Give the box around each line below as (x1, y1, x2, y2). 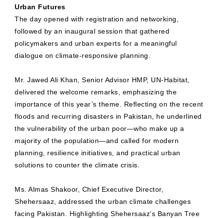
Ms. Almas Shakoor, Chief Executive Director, (15, 185, 163, 194)
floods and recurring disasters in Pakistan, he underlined (15, 112, 202, 121)
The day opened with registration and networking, (15, 15, 179, 23)
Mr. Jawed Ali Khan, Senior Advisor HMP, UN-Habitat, (15, 76, 190, 84)
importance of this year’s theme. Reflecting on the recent (15, 100, 203, 109)
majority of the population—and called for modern (15, 137, 179, 145)
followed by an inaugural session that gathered (15, 27, 169, 36)
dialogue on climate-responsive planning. (15, 52, 150, 60)
